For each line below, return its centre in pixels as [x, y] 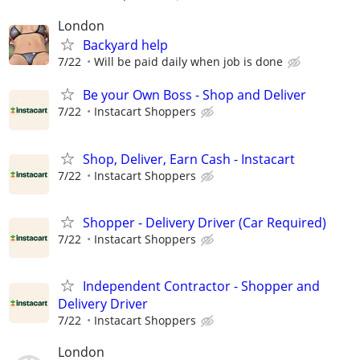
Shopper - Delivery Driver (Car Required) [205, 222]
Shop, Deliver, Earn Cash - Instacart [189, 159]
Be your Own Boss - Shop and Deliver [194, 95]
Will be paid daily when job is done [188, 62]
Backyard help [125, 45]
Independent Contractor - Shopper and [201, 286]
